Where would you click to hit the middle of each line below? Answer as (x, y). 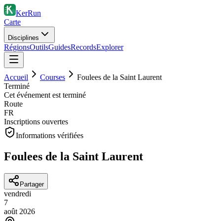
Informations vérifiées (50, 135)
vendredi (18, 193)
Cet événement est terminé (45, 95)
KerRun (28, 13)
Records (83, 47)
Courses (53, 77)
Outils (39, 47)
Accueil (16, 77)
